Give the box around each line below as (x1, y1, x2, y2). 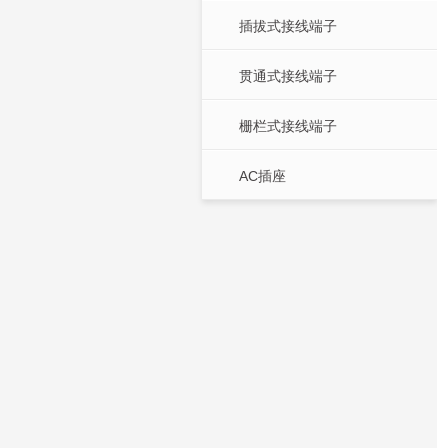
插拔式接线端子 (239, 17, 337, 34)
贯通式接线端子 (239, 67, 337, 84)
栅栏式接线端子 (239, 117, 337, 134)
